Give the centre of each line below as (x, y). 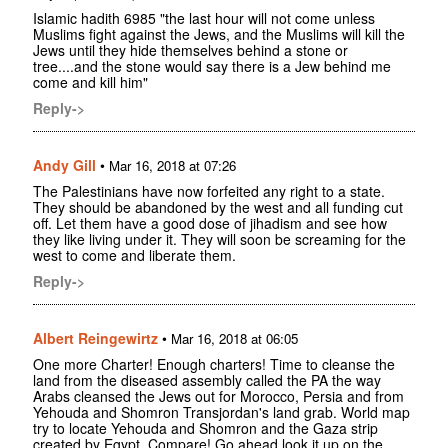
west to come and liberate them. (134, 255)
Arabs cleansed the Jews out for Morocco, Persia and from (218, 396)
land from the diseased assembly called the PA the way (207, 380)
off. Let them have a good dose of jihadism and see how (210, 223)
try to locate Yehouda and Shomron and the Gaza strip (205, 428)
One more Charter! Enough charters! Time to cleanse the (214, 364)
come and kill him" (90, 82)
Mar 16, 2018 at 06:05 (234, 339)
